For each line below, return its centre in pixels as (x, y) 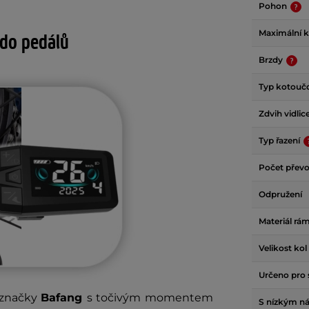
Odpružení (280, 194)
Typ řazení (280, 140)
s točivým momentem (150, 298)
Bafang (64, 298)
